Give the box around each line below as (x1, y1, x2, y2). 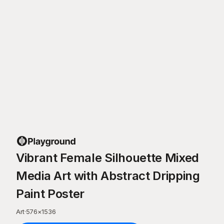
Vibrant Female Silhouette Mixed (16, 150, 199, 165)
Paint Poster (16, 186, 85, 201)
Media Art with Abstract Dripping (16, 168, 200, 183)
